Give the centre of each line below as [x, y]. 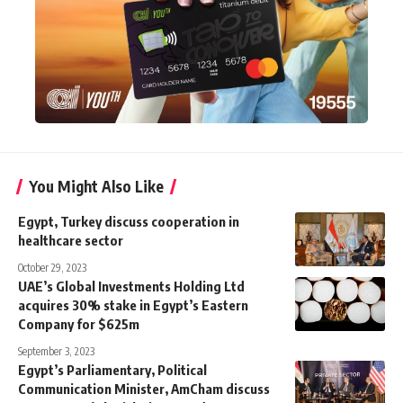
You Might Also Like [96, 186]
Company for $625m [79, 323]
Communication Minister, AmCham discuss [144, 388]
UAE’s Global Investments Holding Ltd [131, 286]
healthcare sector [71, 240]
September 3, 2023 [56, 351]
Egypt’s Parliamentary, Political [112, 369]
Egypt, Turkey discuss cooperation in [129, 221]
